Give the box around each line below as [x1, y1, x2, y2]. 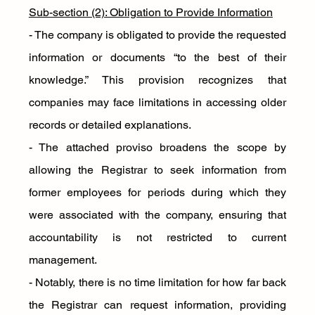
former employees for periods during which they [28, 186, 287, 199]
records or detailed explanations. [28, 118, 191, 131]
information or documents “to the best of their [28, 51, 287, 64]
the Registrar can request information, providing [28, 298, 287, 311]
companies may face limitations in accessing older [28, 96, 287, 109]
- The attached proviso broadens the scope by [28, 141, 287, 154]
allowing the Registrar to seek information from [28, 163, 287, 176]
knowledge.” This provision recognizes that [28, 73, 287, 86]
